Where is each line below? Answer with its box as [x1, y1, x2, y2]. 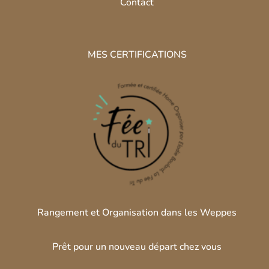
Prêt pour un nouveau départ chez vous [52, 240, 222, 253]
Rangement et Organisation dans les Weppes [37, 205, 237, 219]
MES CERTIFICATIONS [87, 47, 187, 61]
